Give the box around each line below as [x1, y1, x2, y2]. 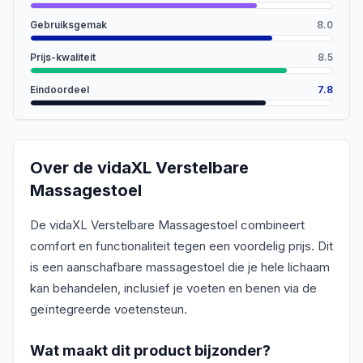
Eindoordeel [30, 83, 89, 96]
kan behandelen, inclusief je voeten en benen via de [30, 280, 317, 296]
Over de [30, 158, 97, 177]
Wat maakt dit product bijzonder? [30, 342, 271, 359]
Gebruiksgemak [30, 19, 107, 31]
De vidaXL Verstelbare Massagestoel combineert [30, 217, 305, 233]
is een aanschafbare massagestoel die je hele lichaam [30, 259, 330, 275]
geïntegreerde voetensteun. [30, 301, 187, 317]
